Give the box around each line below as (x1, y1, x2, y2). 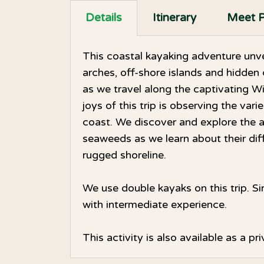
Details (85, 11, 122, 24)
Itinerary (153, 11, 196, 24)
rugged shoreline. (82, 148, 166, 161)
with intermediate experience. (82, 197, 227, 211)
